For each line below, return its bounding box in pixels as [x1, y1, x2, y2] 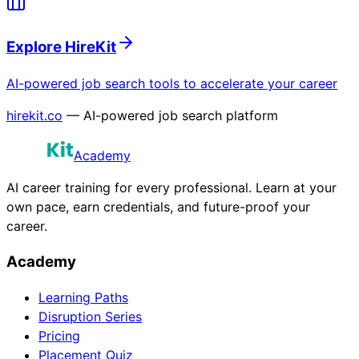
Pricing [38, 328, 80, 345]
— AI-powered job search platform [67, 107, 278, 123]
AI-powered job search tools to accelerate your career [6, 75, 337, 91]
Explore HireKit [6, 38, 116, 57]
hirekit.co [6, 107, 63, 123]
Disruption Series [38, 309, 142, 325]
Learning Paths [38, 289, 128, 306]
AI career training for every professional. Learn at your [6, 179, 337, 196]
